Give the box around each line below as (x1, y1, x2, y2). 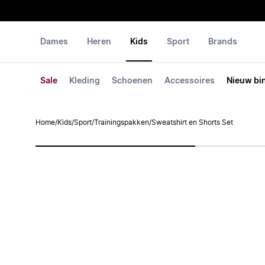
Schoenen (112, 77, 153, 85)
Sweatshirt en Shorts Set (151, 119, 233, 126)
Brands (208, 38, 237, 46)
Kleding (69, 77, 100, 85)
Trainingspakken (94, 119, 149, 126)
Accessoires (164, 77, 215, 85)
